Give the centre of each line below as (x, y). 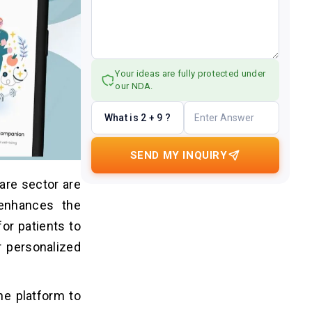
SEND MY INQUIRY (179, 155)
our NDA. (134, 86)
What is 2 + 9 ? (138, 117)
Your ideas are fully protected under (190, 73)
